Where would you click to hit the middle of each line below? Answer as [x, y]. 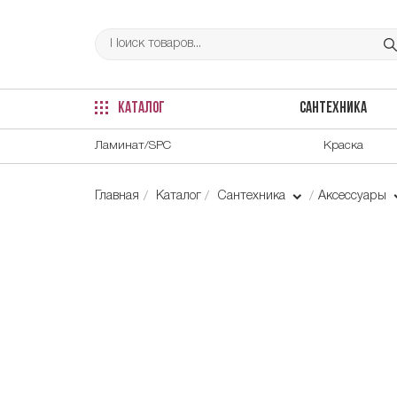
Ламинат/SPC [133, 145]
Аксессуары [354, 196]
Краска [343, 145]
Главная [117, 196]
